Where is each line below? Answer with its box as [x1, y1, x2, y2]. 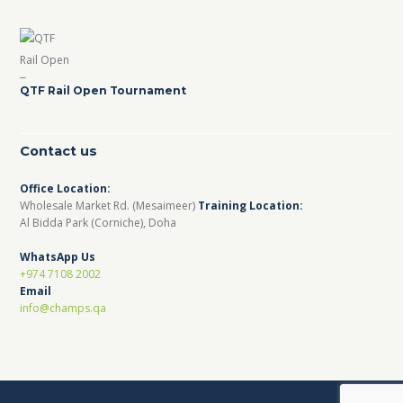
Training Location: [198, 197, 304, 213]
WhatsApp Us [20, 248, 96, 264]
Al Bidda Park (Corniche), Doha [20, 214, 177, 230]
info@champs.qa [20, 300, 107, 316]
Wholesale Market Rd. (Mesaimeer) [20, 197, 199, 213]
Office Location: [20, 180, 112, 196]
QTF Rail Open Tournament [20, 83, 187, 97]
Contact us [20, 142, 98, 159]
